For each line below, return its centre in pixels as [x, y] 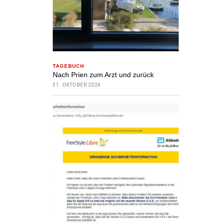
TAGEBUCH [68, 66]
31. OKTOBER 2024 [77, 85]
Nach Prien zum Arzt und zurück [103, 74]
